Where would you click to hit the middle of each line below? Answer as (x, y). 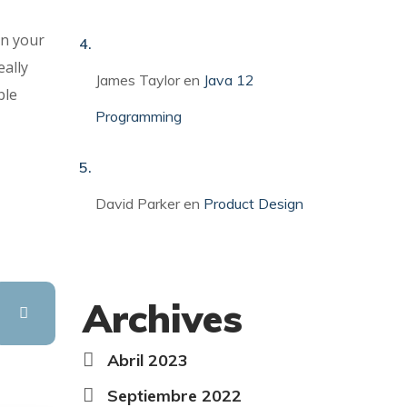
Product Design (254, 204)
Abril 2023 (148, 361)
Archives (163, 319)
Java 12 (229, 80)
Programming (139, 117)
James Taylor (138, 80)
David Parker (138, 204)
